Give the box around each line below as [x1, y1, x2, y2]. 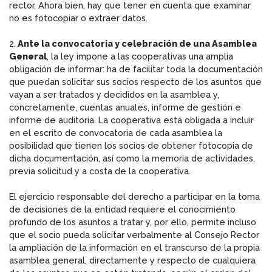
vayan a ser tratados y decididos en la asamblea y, [9, 89, 219, 100]
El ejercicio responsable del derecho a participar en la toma [9, 191, 260, 202]
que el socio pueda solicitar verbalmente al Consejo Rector [9, 229, 259, 240]
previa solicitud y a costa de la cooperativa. [9, 165, 191, 176]
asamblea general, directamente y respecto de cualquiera [9, 254, 256, 265]
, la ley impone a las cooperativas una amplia [47, 50, 233, 61]
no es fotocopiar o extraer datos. [9, 12, 148, 23]
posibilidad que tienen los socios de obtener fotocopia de [9, 140, 253, 151]
